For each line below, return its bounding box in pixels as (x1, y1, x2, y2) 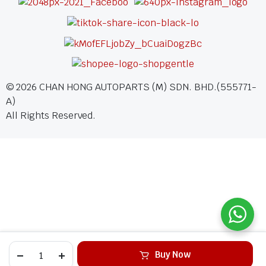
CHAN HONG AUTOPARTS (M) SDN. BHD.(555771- (36, 81, 256, 94)
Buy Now (154, 249, 191, 260)
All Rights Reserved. (6, 109, 96, 122)
